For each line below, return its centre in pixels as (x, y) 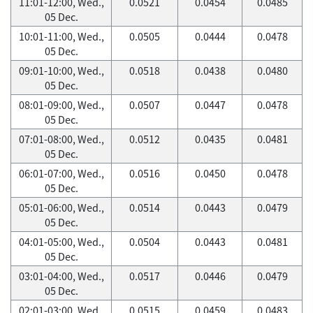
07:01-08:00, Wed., (61, 139)
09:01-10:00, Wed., (61, 71)
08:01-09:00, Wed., (61, 105)
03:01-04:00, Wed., (61, 276)
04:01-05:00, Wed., (61, 242)
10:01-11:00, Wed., (61, 36)
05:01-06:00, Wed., (61, 208)
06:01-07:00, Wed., (61, 173)
